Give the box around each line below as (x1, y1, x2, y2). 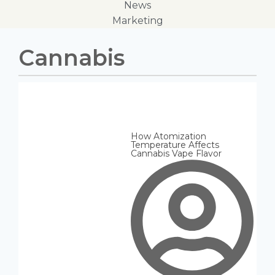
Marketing (112, 15, 163, 26)
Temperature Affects (130, 139, 219, 150)
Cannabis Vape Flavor (130, 147, 222, 159)
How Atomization (130, 130, 206, 142)
